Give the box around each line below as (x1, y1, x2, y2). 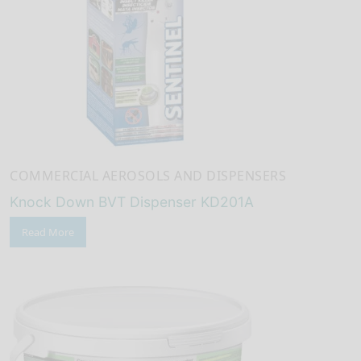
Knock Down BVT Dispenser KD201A (10, 193, 254, 211)
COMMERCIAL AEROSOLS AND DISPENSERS (10, 167, 286, 185)
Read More (22, 225, 74, 240)
